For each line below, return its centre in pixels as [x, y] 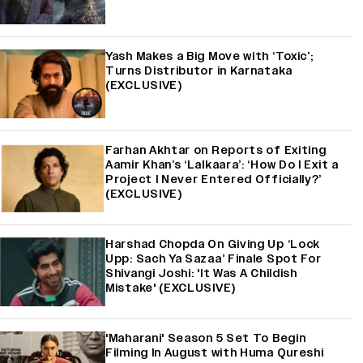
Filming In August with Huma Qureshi [215, 352]
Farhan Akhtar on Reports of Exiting [216, 150]
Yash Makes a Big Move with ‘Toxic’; [209, 56]
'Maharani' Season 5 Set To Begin [206, 338]
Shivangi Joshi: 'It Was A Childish [201, 273]
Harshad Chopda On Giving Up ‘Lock [213, 244]
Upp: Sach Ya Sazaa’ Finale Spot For [214, 258]
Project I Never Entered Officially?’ [214, 179]
